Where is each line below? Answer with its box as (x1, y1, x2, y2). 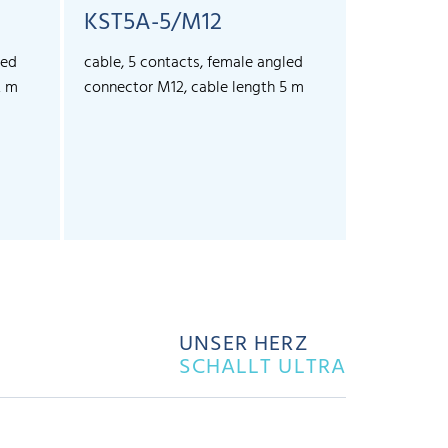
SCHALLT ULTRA (178, 350, 346, 386)
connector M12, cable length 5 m (84, 75, 304, 102)
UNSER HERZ (178, 327, 309, 363)
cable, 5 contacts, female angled (84, 50, 303, 77)
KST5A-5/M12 (84, 4, 222, 43)
